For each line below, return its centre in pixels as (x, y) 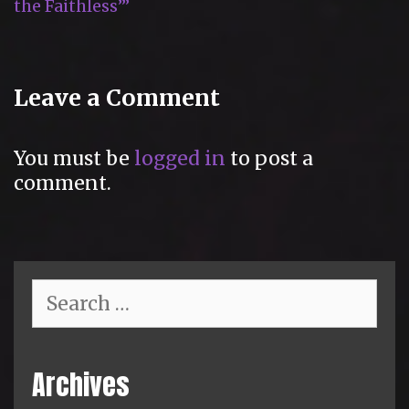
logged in (180, 159)
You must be (74, 159)
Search (58, 288)
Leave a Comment (117, 98)
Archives (81, 384)
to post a (269, 159)
